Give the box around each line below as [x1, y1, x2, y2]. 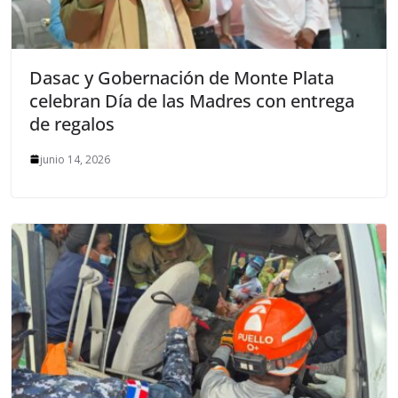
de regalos [29, 111, 124, 136]
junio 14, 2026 [40, 151, 111, 167]
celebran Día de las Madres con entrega [29, 88, 355, 113]
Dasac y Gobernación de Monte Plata [29, 65, 335, 90]
